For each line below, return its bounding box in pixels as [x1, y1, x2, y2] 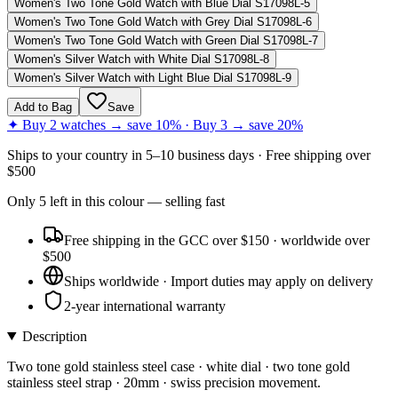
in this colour [68, 193, 144, 209]
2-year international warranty [64, 298, 226, 314]
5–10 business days [146, 147, 254, 163]
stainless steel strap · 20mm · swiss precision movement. [7, 374, 321, 390]
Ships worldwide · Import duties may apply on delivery [64, 273, 373, 289]
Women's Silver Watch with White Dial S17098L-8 [14, 52, 269, 66]
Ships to [7, 147, 56, 163]
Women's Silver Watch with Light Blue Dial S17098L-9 [14, 70, 291, 84]
